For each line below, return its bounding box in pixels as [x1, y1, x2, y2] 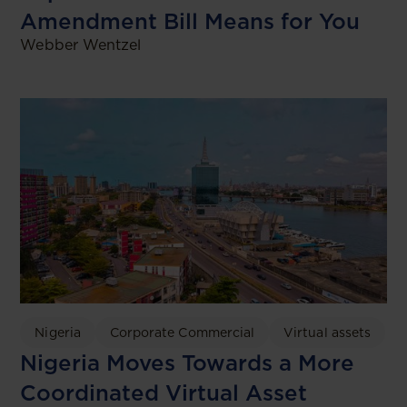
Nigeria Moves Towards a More [20, 350, 355, 377]
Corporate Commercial [109, 325, 255, 341]
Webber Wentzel [20, 35, 142, 54]
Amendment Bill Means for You [20, 7, 361, 35]
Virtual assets [283, 325, 372, 341]
